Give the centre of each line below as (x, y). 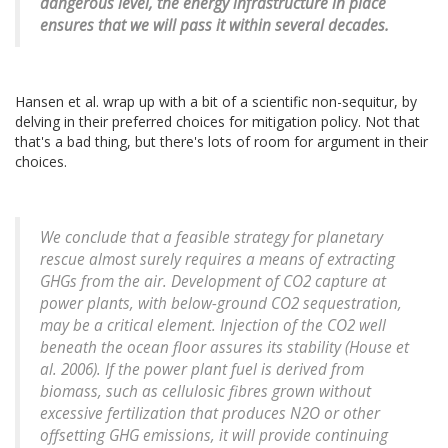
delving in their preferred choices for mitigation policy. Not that (217, 122)
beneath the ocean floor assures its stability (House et (224, 348)
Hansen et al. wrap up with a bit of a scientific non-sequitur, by (216, 102)
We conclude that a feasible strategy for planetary (211, 238)
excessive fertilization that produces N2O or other (210, 414)
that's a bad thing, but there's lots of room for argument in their (221, 142)
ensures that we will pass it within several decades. (214, 26)
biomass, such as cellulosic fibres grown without (205, 392)
